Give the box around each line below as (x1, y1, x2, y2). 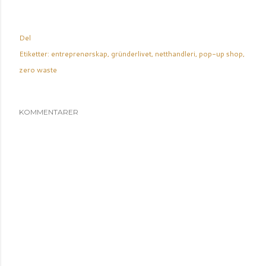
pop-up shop (199, 49, 243, 59)
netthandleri (155, 49, 195, 59)
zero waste (19, 65, 57, 75)
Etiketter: (19, 49, 49, 59)
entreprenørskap (51, 49, 107, 59)
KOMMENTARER (19, 107, 78, 116)
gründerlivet (111, 49, 151, 59)
